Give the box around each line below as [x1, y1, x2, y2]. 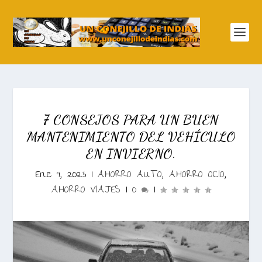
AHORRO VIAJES [51, 181, 120, 200]
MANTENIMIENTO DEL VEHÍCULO [26, 129, 236, 144]
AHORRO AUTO [98, 166, 162, 185]
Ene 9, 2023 [36, 166, 86, 185]
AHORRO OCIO [169, 166, 225, 185]
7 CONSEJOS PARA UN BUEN [43, 112, 219, 127]
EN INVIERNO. [86, 146, 176, 161]
